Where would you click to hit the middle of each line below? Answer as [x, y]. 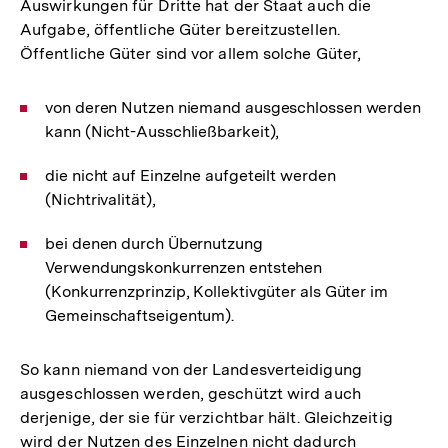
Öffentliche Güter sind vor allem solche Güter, [191, 54]
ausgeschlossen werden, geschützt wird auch [190, 394]
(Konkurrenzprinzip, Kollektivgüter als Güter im [216, 292]
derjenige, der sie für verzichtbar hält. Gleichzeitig [206, 418]
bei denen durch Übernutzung [154, 244]
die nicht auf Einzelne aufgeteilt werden [190, 176]
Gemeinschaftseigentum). [140, 316]
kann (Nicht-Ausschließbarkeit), [162, 132]
